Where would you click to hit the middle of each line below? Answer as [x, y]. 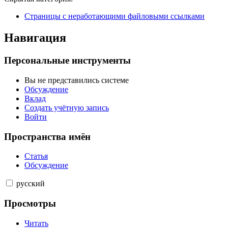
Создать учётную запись [67, 107]
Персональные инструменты [67, 61]
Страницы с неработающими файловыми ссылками [115, 16]
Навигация [35, 38]
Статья [36, 156]
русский [31, 184]
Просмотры [30, 204]
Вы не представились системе [77, 80]
